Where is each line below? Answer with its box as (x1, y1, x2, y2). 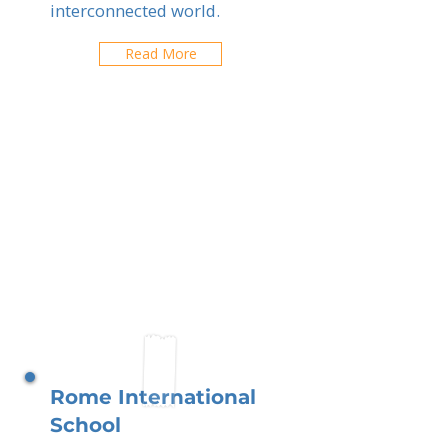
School (50, 413, 121, 437)
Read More (124, 44, 197, 63)
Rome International (50, 385, 256, 409)
